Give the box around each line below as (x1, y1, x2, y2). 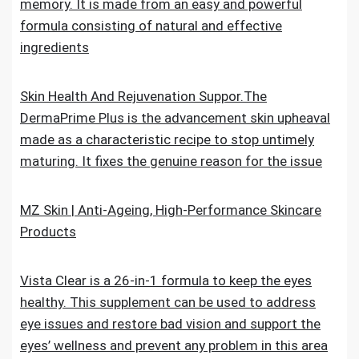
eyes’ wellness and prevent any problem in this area (20, 337, 328, 353)
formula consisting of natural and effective (20, 18, 282, 34)
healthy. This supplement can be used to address (20, 294, 316, 310)
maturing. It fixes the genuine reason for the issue (20, 153, 322, 169)
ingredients (20, 39, 89, 55)
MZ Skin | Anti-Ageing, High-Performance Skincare (20, 202, 321, 218)
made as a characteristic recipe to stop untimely (20, 131, 314, 147)
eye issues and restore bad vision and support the (20, 316, 321, 332)
